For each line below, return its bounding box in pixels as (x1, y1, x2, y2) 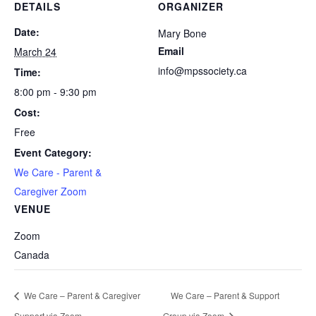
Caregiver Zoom (14, 183, 87, 198)
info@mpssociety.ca (158, 63, 247, 78)
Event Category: (14, 145, 92, 159)
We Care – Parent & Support (171, 288, 280, 301)
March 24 (14, 44, 56, 59)
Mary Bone (158, 25, 207, 40)
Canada (14, 247, 49, 262)
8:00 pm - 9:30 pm (14, 84, 97, 99)
